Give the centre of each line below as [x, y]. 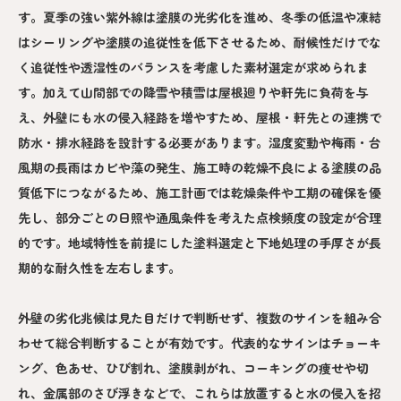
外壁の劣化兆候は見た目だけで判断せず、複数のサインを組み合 [200, 317]
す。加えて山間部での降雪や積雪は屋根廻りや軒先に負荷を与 [193, 92]
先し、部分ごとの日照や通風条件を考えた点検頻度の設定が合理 [200, 217]
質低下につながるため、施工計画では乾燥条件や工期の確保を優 [200, 192]
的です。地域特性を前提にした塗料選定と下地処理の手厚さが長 [200, 242]
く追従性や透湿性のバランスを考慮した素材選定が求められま [193, 67]
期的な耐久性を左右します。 [99, 267]
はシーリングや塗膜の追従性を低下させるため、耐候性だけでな [200, 42]
